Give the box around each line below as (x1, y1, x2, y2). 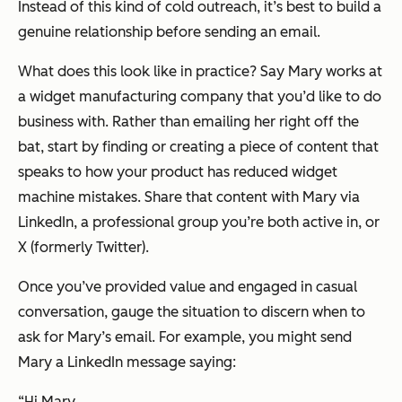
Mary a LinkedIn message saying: (18, 354, 236, 371)
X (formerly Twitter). (18, 239, 149, 257)
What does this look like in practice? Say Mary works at (18, 63, 382, 81)
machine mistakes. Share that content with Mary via (18, 188, 360, 206)
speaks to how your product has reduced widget (18, 163, 337, 181)
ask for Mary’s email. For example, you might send (18, 328, 352, 346)
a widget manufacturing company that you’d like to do (18, 88, 381, 106)
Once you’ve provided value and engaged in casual (18, 278, 357, 296)
